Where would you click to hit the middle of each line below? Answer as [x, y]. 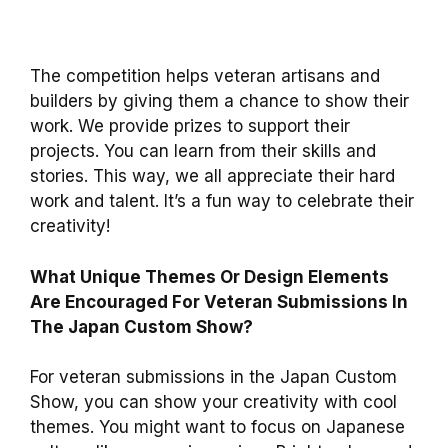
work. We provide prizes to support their [190, 126]
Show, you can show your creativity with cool [213, 402]
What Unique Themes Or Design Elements [209, 276]
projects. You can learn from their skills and [203, 151]
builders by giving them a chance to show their [219, 101]
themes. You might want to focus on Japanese [217, 427]
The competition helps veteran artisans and [205, 76]
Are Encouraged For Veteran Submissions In [219, 301]
